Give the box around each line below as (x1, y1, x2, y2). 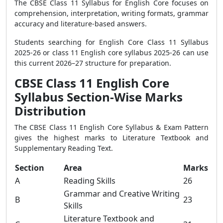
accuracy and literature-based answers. (14, 19, 147, 28)
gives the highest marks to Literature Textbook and (14, 133, 209, 142)
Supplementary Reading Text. (14, 143, 113, 153)
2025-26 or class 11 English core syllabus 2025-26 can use (14, 48, 209, 57)
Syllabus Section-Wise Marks (14, 89, 183, 105)
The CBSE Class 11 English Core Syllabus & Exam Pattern (14, 122, 209, 132)
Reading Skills (64, 175, 115, 186)
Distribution (14, 103, 86, 119)
